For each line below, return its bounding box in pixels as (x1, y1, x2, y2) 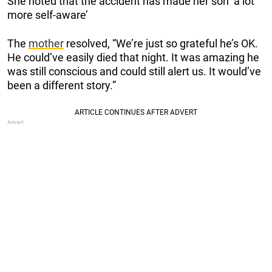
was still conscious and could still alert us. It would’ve (7, 64, 261, 78)
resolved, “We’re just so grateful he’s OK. (64, 36, 258, 50)
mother (29, 36, 64, 50)
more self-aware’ (7, 8, 88, 21)
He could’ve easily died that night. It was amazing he (7, 50, 259, 64)
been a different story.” (7, 78, 116, 92)
